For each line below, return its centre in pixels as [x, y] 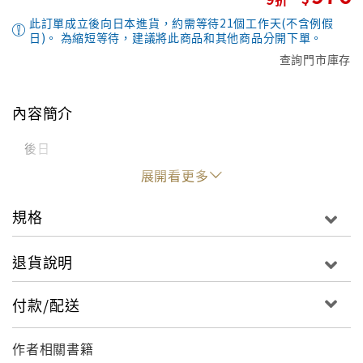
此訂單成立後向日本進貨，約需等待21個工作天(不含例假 [181, 23]
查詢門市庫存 [315, 60]
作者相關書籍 [53, 348]
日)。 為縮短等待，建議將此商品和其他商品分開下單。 [176, 38]
